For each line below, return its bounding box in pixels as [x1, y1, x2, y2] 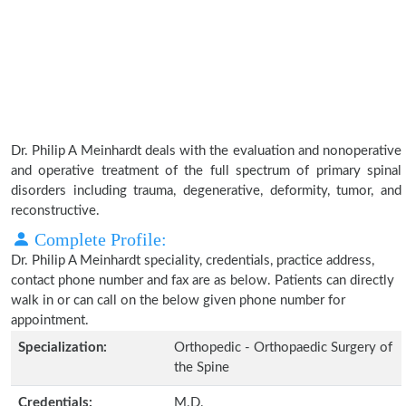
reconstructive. [11, 204, 100, 217]
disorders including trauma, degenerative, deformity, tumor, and [11, 184, 401, 198]
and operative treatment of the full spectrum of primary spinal [11, 164, 401, 178]
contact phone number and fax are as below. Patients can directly [11, 274, 394, 287]
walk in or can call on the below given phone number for [11, 294, 345, 307]
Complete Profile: [30, 229, 167, 249]
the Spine [174, 361, 229, 374]
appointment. [11, 314, 89, 327]
